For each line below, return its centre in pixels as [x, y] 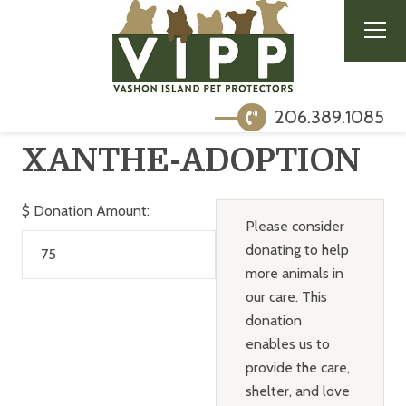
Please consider [295, 226]
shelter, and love [297, 391]
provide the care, [297, 367]
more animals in [294, 273]
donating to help [297, 249]
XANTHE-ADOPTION [191, 160]
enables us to [287, 343]
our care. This [286, 296]
